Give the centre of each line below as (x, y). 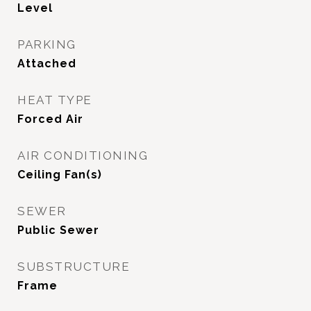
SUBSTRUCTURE (74, 267)
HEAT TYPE (55, 100)
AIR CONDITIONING (83, 155)
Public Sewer (58, 230)
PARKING (47, 44)
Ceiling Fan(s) (60, 175)
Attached (47, 64)
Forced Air (50, 119)
